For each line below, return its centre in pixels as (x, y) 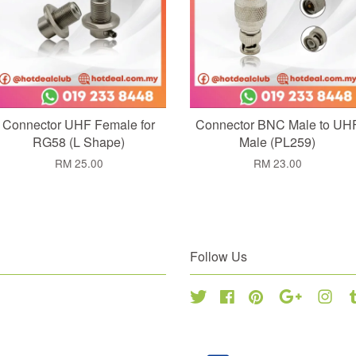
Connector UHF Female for (79, 125)
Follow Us (219, 257)
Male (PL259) (277, 142)
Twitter (224, 296)
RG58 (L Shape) (79, 142)
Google (323, 296)
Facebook (261, 296)
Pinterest (287, 296)
